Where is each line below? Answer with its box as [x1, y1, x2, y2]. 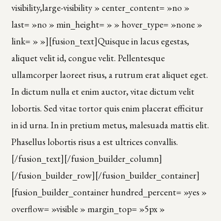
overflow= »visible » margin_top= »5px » [11, 202, 165, 215]
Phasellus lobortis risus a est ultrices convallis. [11, 135, 178, 148]
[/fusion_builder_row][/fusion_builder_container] [11, 169, 200, 182]
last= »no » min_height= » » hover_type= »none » [11, 18, 202, 31]
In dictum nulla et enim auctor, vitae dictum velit [11, 85, 194, 98]
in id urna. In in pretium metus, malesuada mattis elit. [11, 118, 209, 131]
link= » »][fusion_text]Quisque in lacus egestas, [11, 35, 189, 47]
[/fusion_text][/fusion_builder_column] [11, 152, 162, 165]
